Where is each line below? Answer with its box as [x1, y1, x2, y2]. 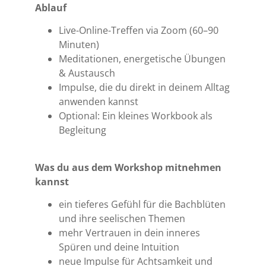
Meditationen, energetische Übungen [59, 52, 226, 66]
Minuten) [59, 38, 100, 52]
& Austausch [59, 66, 116, 80]
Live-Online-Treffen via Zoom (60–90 [59, 24, 219, 37]
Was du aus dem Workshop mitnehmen [35, 160, 222, 174]
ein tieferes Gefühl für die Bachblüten [59, 198, 226, 211]
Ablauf [35, 1, 67, 15]
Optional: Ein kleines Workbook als [59, 109, 213, 123]
